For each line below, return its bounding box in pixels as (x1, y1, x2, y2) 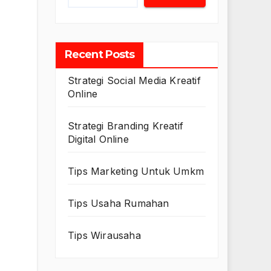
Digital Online (68, 133, 129, 146)
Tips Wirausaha (68, 229, 141, 242)
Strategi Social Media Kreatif (68, 74, 201, 87)
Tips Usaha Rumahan (68, 197, 169, 210)
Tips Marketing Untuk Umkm (68, 165, 204, 178)
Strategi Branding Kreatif (68, 120, 183, 132)
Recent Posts (65, 48, 135, 62)
